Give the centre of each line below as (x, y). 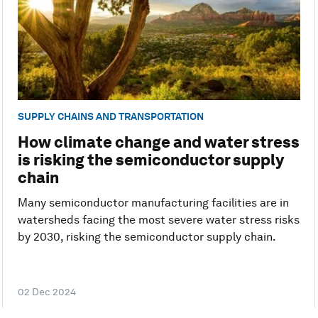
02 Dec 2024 (46, 292)
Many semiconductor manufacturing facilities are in (153, 203)
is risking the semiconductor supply (150, 160)
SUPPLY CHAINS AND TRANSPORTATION (110, 117)
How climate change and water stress (158, 142)
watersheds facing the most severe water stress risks (158, 220)
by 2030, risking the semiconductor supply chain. (147, 237)
